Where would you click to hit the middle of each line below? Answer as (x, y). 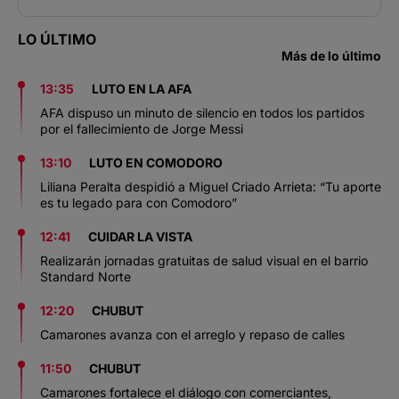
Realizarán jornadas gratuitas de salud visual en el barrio (204, 260)
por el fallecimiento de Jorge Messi (142, 128)
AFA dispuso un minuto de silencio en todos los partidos (202, 112)
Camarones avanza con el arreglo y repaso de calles (192, 334)
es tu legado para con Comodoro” (138, 202)
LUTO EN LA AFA (142, 88)
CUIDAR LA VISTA (140, 236)
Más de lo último (331, 55)
